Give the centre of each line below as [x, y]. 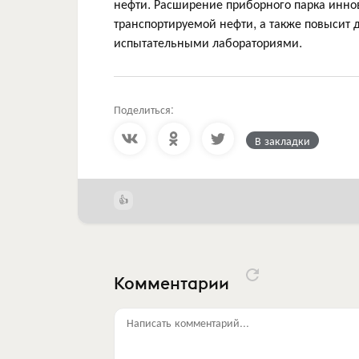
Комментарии [173, 283]
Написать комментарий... [188, 322]
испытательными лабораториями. [208, 42]
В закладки [282, 140]
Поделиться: [144, 109]
